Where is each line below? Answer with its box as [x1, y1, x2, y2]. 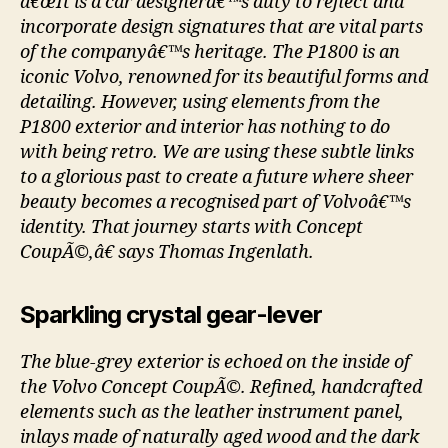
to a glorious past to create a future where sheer [20, 166, 413, 190]
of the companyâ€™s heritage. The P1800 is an [20, 41, 400, 65]
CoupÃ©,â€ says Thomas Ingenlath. [20, 241, 314, 265]
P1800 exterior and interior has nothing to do [20, 116, 390, 140]
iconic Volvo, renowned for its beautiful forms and [20, 66, 428, 90]
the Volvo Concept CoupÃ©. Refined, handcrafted [20, 376, 422, 400]
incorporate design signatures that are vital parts [20, 16, 423, 40]
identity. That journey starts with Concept [20, 216, 363, 240]
